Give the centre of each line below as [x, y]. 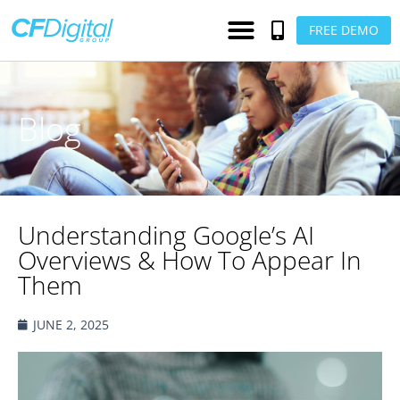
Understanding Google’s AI [166, 235]
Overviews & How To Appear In [190, 260]
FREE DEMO [343, 30]
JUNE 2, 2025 [71, 325]
